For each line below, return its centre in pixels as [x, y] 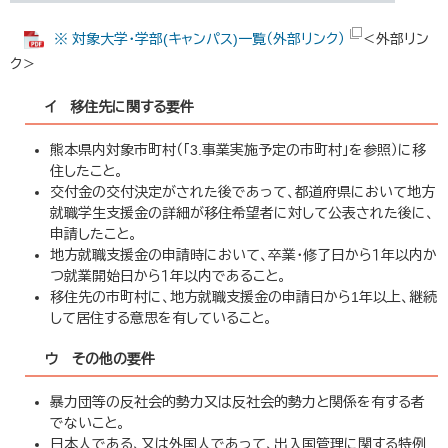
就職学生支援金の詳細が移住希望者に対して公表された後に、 [242, 213]
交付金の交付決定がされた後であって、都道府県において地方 [242, 192]
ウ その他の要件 [100, 359]
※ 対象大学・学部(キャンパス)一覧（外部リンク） [199, 39]
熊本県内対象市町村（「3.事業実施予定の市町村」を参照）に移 [238, 150]
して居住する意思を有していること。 [161, 318]
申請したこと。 [93, 234]
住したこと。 [86, 171]
